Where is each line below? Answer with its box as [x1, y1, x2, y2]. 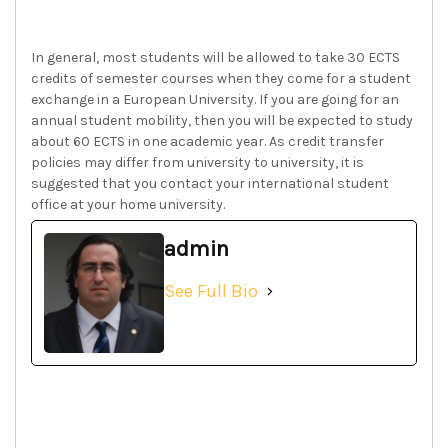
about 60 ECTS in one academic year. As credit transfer [31, 133, 384, 150]
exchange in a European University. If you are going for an [31, 91, 399, 108]
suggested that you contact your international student [31, 175, 389, 192]
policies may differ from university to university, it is [31, 154, 364, 171]
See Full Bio [164, 280, 258, 302]
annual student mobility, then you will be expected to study [31, 112, 413, 129]
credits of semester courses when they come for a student [31, 70, 411, 87]
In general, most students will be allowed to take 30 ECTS [31, 49, 400, 66]
